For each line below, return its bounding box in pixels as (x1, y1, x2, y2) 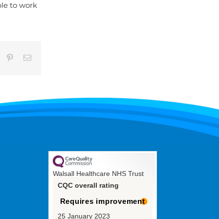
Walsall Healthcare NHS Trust (52, 170, 144, 178)
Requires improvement (60, 197, 145, 206)
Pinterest (13, 53, 40, 61)
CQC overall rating (57, 181, 119, 190)
